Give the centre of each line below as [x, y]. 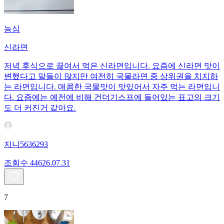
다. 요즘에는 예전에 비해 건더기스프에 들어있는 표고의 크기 [112, 97]
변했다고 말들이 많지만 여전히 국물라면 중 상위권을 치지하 [111, 76]
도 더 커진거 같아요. [40, 108]
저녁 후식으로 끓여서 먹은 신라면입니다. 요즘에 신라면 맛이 [112, 66]
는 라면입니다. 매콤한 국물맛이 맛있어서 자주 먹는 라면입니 [112, 87]
